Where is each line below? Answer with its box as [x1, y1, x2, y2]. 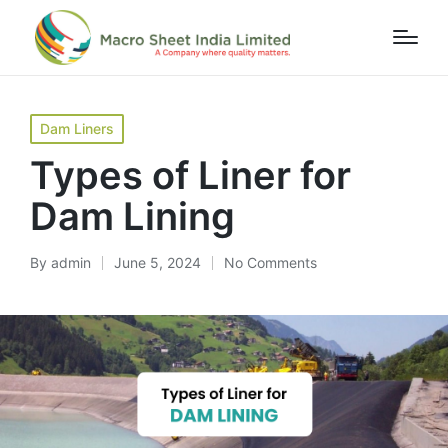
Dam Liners [40, 120, 114, 137]
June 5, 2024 [114, 254, 201, 271]
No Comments [224, 254, 317, 271]
